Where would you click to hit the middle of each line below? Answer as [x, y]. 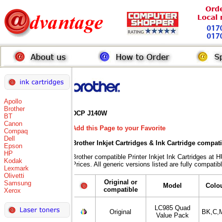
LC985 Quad [172, 208]
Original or [121, 182]
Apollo [13, 101]
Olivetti [14, 176]
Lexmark [16, 168]
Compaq [16, 131]
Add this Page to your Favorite [119, 128]
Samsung [18, 183]
